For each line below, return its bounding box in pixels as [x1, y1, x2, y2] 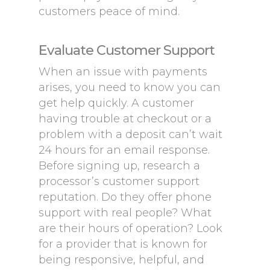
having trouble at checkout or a [39, 112, 212, 125]
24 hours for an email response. [39, 143, 210, 157]
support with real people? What [39, 206, 212, 219]
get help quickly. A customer [39, 96, 194, 110]
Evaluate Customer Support [39, 42, 215, 58]
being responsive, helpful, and [39, 253, 204, 266]
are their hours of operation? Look [39, 222, 222, 235]
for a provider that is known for [39, 237, 207, 251]
